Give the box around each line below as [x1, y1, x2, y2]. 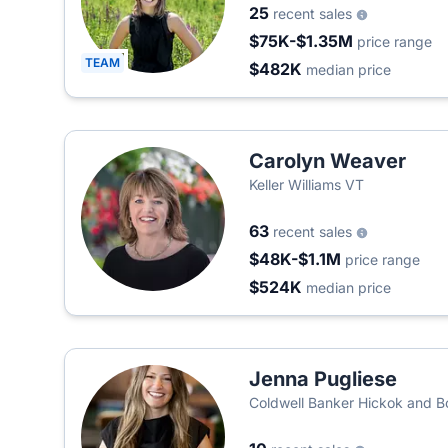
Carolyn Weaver [249, 149, 406, 173]
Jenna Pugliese [249, 367, 397, 391]
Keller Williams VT [249, 176, 364, 193]
